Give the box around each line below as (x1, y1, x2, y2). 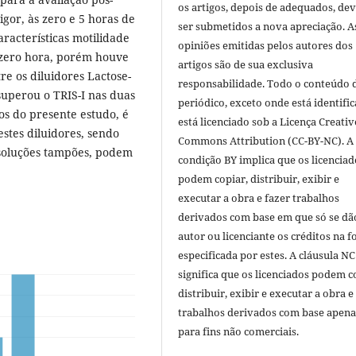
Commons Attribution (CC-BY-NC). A (178, 133, 354, 149)
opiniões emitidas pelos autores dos (178, 38, 354, 53)
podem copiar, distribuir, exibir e (178, 172, 340, 187)
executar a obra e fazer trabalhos (178, 191, 340, 206)
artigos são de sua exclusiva (178, 57, 314, 72)
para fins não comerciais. (178, 324, 300, 339)
